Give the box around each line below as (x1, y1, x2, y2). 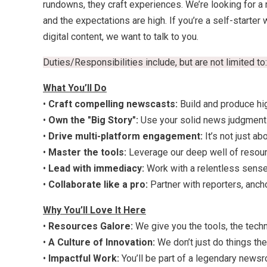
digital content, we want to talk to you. (43, 30, 198, 42)
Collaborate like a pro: (48, 178, 148, 190)
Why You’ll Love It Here (43, 204, 146, 216)
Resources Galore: (48, 220, 133, 232)
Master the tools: (48, 146, 126, 158)
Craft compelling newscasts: (48, 98, 178, 110)
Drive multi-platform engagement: (46, 130, 203, 142)
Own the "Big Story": (48, 114, 138, 126)
